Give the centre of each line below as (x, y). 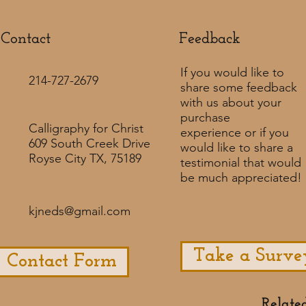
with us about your (231, 102)
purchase (205, 117)
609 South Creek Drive (89, 143)
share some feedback (239, 87)
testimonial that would (241, 162)
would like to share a (237, 147)
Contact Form (62, 261)
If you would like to (232, 72)
